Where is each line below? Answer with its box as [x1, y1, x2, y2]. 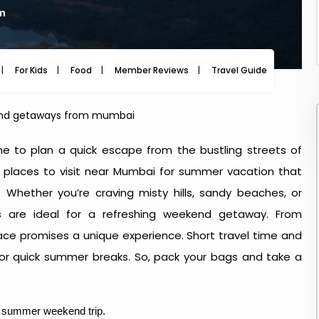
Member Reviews [115, 64, 189, 76]
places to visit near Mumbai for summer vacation [4, 164, 274, 179]
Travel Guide [211, 64, 267, 76]
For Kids [15, 64, 48, 76]
